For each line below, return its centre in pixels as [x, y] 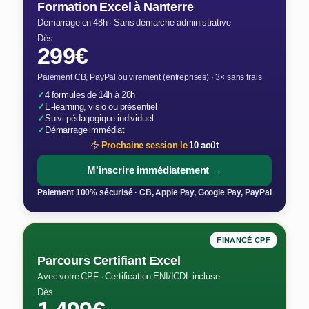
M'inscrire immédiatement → [154, 170]
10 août [204, 145]
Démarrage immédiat [85, 130]
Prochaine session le [144, 145]
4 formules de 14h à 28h [90, 95]
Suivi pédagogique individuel [99, 118]
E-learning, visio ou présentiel [101, 107]
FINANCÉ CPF [243, 240]
